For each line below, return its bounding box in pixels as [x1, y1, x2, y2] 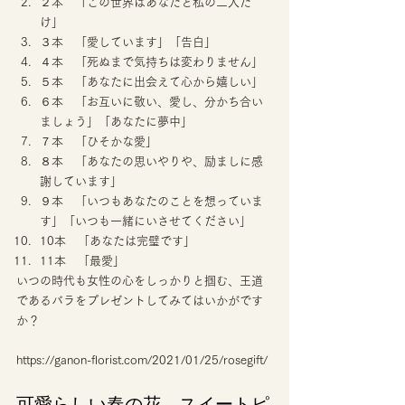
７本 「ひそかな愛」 [40, 135, 157, 147]
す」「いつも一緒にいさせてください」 [40, 214, 251, 227]
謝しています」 [40, 174, 122, 187]
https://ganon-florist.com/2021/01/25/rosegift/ [16, 353, 268, 366]
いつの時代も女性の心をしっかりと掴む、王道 [16, 274, 263, 287]
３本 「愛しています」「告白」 [40, 35, 216, 48]
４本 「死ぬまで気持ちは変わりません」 [40, 55, 263, 68]
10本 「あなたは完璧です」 [40, 234, 195, 247]
